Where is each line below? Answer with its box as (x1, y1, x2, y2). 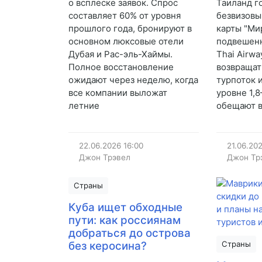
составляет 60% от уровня (68, 10, 181, 22)
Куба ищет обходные (68, 201, 182, 215)
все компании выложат (68, 87, 167, 99)
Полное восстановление (68, 61, 174, 73)
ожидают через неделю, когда (68, 74, 198, 86)
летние (68, 100, 99, 112)
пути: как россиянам (68, 213, 181, 227)
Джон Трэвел (78, 153, 130, 163)
